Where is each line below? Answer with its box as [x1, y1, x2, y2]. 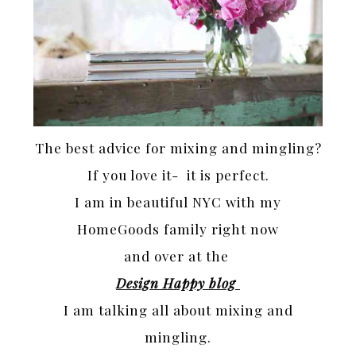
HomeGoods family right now [77, 220, 279, 238]
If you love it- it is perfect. [87, 166, 269, 184]
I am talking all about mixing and [63, 301, 293, 319]
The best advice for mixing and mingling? [34, 139, 322, 157]
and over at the [123, 247, 233, 265]
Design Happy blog [116, 274, 240, 292]
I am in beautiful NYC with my [75, 193, 281, 211]
